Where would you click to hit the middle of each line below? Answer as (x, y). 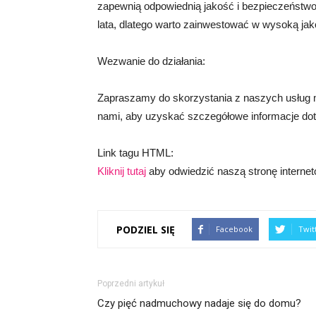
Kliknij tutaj (122, 171)
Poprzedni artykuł (131, 284)
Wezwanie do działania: (151, 61)
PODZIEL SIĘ (146, 229)
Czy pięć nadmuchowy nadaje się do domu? (199, 304)
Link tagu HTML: (135, 153)
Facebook (234, 229)
